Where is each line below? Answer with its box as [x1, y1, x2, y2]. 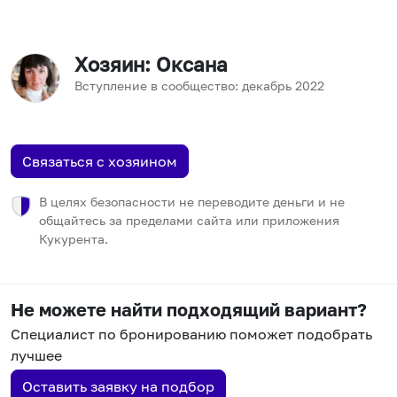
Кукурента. [39, 231, 108, 247]
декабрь [242, 78, 292, 94]
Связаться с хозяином [22, 152, 177, 171]
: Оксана [144, 53, 228, 77]
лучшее [11, 346, 62, 365]
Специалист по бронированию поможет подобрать [11, 325, 372, 344]
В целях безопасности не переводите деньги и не [39, 194, 345, 210]
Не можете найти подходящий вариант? [11, 299, 367, 321]
